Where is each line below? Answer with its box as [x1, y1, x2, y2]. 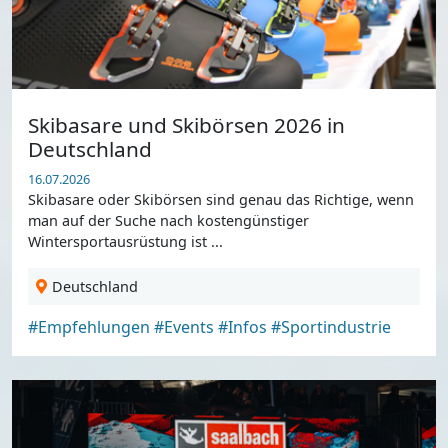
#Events [154, 316, 214, 339]
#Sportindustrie [271, 316, 391, 339]
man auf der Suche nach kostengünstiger [28, 211, 309, 231]
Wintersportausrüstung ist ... [28, 232, 223, 252]
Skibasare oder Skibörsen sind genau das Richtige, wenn [28, 190, 414, 210]
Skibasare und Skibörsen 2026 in [28, 111, 345, 140]
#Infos [218, 316, 267, 339]
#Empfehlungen [28, 316, 150, 339]
